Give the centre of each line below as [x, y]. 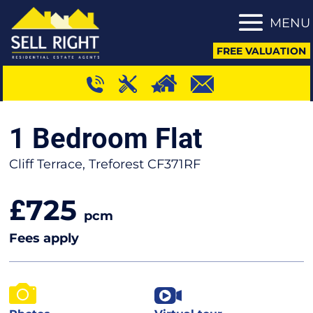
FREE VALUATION [262, 51]
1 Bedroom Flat [106, 138]
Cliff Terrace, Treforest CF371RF [105, 164]
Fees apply [44, 238]
